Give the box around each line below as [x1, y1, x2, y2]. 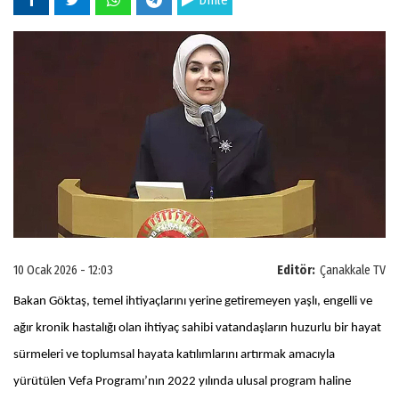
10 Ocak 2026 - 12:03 [13, 262, 113, 278]
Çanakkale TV [320, 262, 386, 278]
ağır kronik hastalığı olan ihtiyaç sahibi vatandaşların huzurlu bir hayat [13, 321, 381, 335]
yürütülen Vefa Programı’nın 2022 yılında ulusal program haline [13, 374, 351, 388]
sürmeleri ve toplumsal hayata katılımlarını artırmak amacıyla [13, 347, 335, 362]
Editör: [277, 262, 315, 278]
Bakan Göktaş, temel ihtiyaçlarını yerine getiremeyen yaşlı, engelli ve [13, 294, 372, 308]
